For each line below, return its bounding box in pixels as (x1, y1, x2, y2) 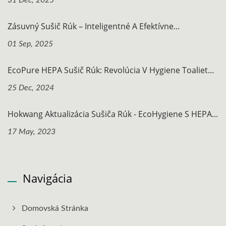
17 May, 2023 (8, 128, 55, 136)
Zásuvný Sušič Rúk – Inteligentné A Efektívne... (8, 21, 180, 32)
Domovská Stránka (22, 204, 88, 212)
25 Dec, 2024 (8, 84, 54, 92)
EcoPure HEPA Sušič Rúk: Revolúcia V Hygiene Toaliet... (8, 65, 214, 76)
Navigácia (23, 171, 72, 186)
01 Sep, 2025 (8, 40, 53, 48)
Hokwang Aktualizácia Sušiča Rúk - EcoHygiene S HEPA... (8, 108, 218, 120)
